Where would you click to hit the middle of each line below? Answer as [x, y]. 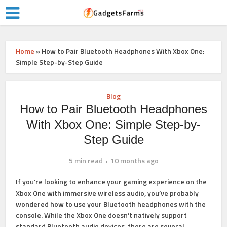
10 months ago [134, 160]
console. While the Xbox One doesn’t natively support [102, 215]
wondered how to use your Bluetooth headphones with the [111, 204]
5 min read [86, 160]
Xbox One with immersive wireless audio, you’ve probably [107, 193]
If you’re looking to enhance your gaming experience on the [111, 182]
